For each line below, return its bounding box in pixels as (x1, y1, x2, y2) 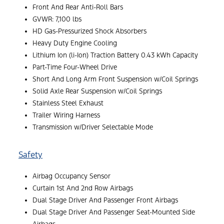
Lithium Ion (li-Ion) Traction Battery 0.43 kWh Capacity (32, 51, 198, 60)
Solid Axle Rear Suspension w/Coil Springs (32, 87, 162, 96)
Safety (18, 149, 42, 160)
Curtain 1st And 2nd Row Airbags (32, 184, 133, 193)
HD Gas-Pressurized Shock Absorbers (32, 27, 146, 36)
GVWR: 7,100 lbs (32, 15, 81, 24)
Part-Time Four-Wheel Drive (32, 63, 117, 72)
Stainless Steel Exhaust (32, 99, 103, 108)
